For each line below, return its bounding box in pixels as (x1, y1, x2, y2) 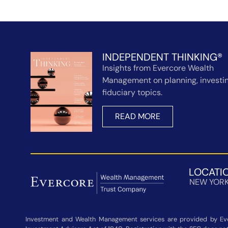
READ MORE (115, 111, 161, 122)
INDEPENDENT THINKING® (102, 50, 223, 64)
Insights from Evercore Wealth (102, 62, 214, 73)
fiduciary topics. (102, 87, 163, 98)
